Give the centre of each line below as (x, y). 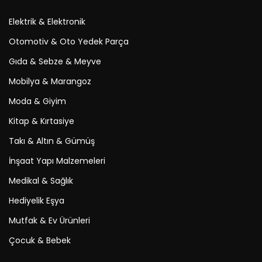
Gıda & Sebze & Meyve (55, 62)
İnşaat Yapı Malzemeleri (57, 161)
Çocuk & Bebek (40, 241)
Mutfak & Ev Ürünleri (49, 221)
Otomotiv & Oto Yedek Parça (69, 42)
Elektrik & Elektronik (47, 22)
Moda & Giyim (37, 101)
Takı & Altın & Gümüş (52, 141)
